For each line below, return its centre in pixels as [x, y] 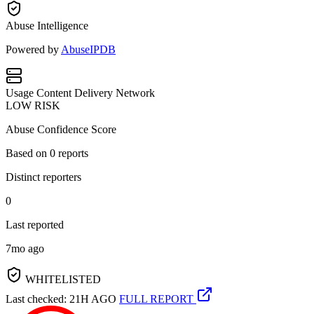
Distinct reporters [43, 177]
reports [72, 153]
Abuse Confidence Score [61, 129]
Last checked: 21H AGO [61, 299]
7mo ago [25, 248]
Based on [28, 153]
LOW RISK [33, 105]
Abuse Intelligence [47, 25]
